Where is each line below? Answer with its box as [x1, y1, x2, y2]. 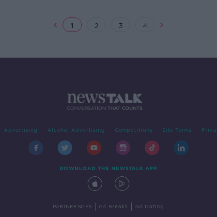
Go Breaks [99, 203, 128, 210]
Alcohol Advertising [47, 127, 105, 133]
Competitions [114, 127, 153, 133]
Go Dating [135, 203, 164, 210]
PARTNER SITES [53, 203, 92, 210]
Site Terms [162, 127, 192, 133]
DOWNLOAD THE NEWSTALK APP [60, 165, 157, 171]
